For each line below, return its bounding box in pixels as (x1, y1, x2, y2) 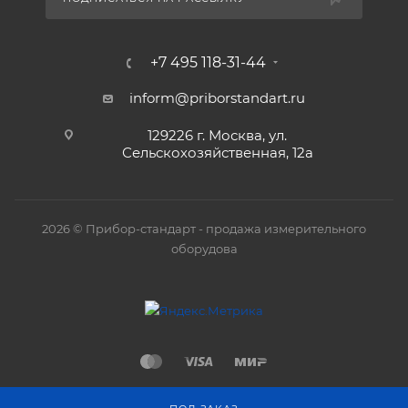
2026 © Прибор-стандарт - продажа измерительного (42, 221, 366, 237)
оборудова (170, 241, 238, 257)
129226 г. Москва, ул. (148, 127, 287, 145)
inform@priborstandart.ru (129, 89, 305, 107)
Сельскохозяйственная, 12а (121, 144, 313, 162)
